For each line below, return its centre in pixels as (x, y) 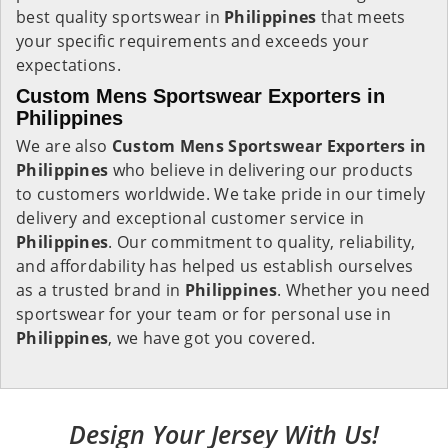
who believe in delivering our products (261, 170)
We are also (64, 146)
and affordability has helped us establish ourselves (215, 266)
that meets (361, 17)
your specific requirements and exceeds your (192, 41)
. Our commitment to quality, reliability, (262, 242)
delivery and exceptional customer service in (190, 218)
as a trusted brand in (100, 290)
